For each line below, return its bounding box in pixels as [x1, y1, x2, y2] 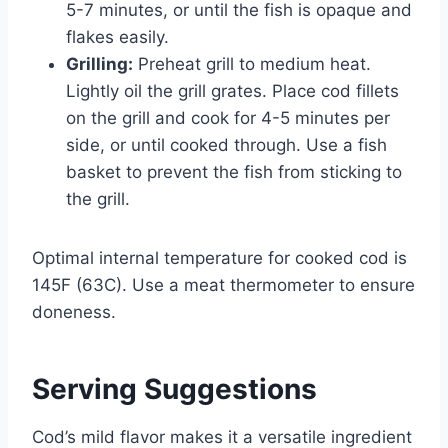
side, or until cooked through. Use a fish [66, 134, 387, 155]
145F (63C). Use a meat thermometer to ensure [32, 274, 415, 295]
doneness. [32, 301, 116, 322]
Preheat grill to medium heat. [133, 53, 371, 74]
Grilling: [66, 53, 133, 74]
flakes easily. [66, 26, 169, 47]
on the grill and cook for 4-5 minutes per [66, 107, 390, 128]
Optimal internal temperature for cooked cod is [32, 247, 407, 268]
